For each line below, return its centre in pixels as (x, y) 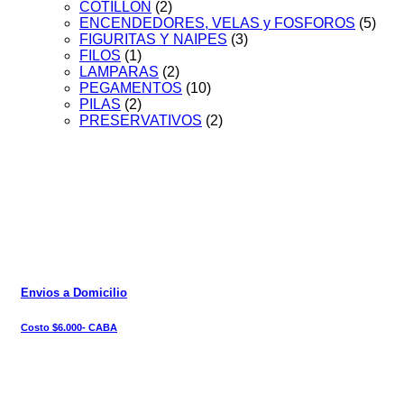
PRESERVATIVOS (141, 121)
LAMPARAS (119, 72)
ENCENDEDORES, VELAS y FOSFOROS (217, 23)
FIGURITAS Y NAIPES (153, 40)
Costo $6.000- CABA (69, 327)
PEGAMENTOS (131, 88)
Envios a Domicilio (74, 292)
